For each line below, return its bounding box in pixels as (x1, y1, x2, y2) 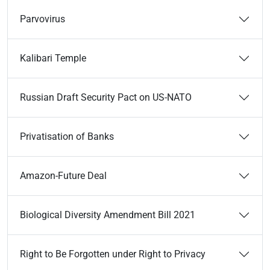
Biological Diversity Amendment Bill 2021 (20, 209, 195, 221)
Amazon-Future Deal (20, 170, 107, 181)
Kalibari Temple (20, 52, 86, 64)
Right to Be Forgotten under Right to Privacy (20, 248, 206, 260)
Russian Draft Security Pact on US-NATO (20, 92, 192, 103)
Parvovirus (20, 13, 65, 25)
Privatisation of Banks (20, 131, 114, 142)
